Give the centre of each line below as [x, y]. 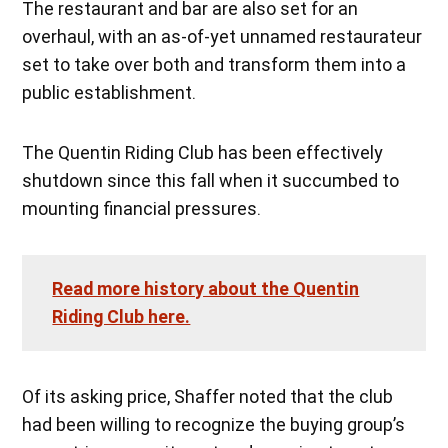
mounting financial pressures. [142, 208]
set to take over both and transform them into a [214, 64]
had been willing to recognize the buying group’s [214, 424]
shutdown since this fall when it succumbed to [211, 180]
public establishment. [109, 92]
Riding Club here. [121, 316]
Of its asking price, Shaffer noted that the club [208, 396]
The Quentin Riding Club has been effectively [203, 152]
